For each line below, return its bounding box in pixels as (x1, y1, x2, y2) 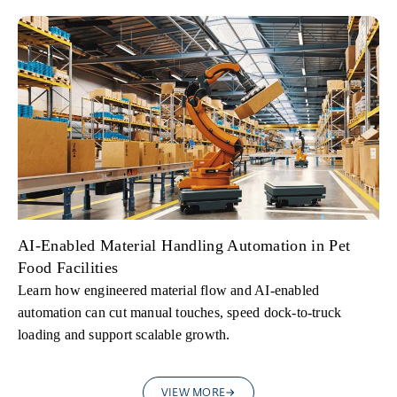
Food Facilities (18, 258, 119, 276)
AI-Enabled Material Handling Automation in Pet (18, 236, 351, 254)
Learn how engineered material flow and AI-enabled (18, 282, 320, 298)
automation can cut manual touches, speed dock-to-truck (18, 304, 342, 320)
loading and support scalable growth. (18, 326, 230, 342)
